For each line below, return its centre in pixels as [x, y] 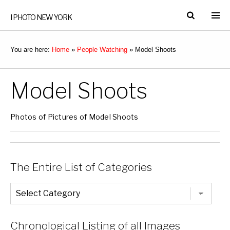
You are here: [31, 50]
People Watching [102, 50]
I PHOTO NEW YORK [41, 17]
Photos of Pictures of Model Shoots [74, 117]
